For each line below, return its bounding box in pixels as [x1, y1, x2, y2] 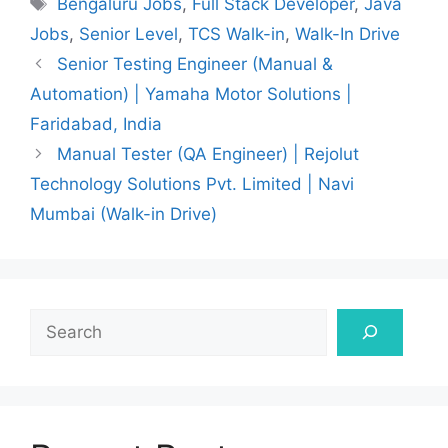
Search [29, 309, 85, 330]
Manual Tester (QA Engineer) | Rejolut [57, 143, 360, 164]
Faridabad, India [30, 113, 162, 134]
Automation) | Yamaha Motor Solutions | [30, 83, 352, 104]
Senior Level [79, 23, 178, 44]
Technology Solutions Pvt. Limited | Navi [30, 173, 354, 194]
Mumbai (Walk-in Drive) [30, 203, 217, 224]
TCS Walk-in [188, 23, 285, 44]
